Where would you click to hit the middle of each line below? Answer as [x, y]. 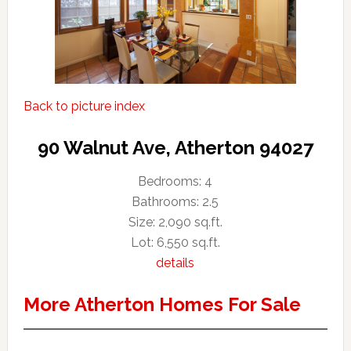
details [175, 263]
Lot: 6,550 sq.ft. [175, 243]
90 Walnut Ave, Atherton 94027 [175, 148]
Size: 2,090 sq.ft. [175, 223]
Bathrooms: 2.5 [175, 202]
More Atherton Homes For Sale [162, 305]
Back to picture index [84, 107]
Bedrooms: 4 [175, 182]
